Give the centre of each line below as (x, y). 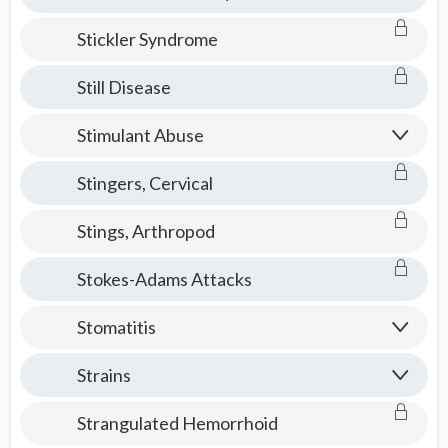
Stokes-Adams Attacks (164, 279)
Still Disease (123, 87)
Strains (103, 375)
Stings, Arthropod (145, 231)
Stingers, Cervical (144, 183)
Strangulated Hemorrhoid (177, 423)
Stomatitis (116, 327)
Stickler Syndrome (147, 39)
